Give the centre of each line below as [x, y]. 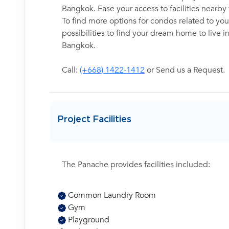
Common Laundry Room [111, 195]
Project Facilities [95, 119]
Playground [88, 220]
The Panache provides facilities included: [136, 165]
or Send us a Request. [185, 70]
